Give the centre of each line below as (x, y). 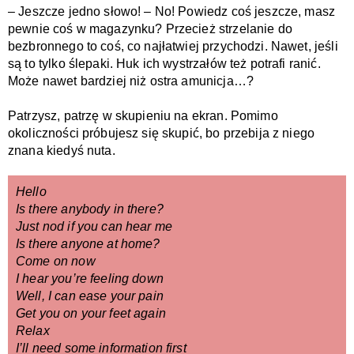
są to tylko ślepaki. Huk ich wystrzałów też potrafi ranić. (164, 64)
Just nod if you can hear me (94, 227)
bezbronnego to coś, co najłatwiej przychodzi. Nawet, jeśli (173, 47)
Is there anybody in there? (90, 209)
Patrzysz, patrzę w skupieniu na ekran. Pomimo (143, 116)
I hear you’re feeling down (90, 279)
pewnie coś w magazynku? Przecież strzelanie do (150, 29)
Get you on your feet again (91, 314)
